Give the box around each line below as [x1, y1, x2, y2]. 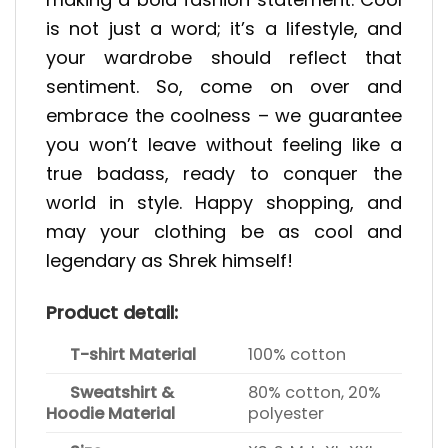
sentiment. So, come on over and [46, 73, 402, 99]
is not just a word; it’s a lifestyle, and [46, 15, 402, 41]
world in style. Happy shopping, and [46, 189, 402, 215]
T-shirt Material [46, 343, 196, 367]
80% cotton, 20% [248, 381, 382, 405]
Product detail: [46, 300, 178, 326]
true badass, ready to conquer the [46, 160, 402, 186]
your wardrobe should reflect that [46, 44, 402, 70]
